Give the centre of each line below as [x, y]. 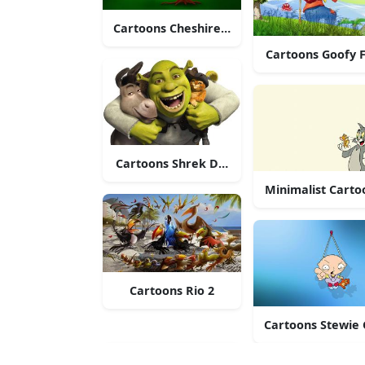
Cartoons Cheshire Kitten [186, 29]
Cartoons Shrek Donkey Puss [199, 164]
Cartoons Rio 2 [172, 290]
